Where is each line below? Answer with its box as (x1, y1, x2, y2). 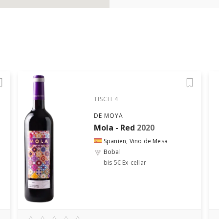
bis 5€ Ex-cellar (103, 158, 147, 167)
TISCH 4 (93, 95, 118, 103)
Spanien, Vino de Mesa (103, 137, 168, 145)
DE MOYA (93, 111, 123, 120)
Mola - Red (93, 122, 135, 133)
